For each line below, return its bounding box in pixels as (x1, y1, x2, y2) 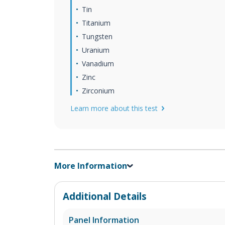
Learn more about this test (70, 103, 158, 113)
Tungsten (82, 32, 113, 41)
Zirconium (82, 86, 115, 95)
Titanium (82, 18, 110, 28)
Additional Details (63, 190, 147, 202)
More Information (54, 160, 127, 171)
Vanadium (82, 59, 114, 68)
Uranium (82, 45, 109, 55)
